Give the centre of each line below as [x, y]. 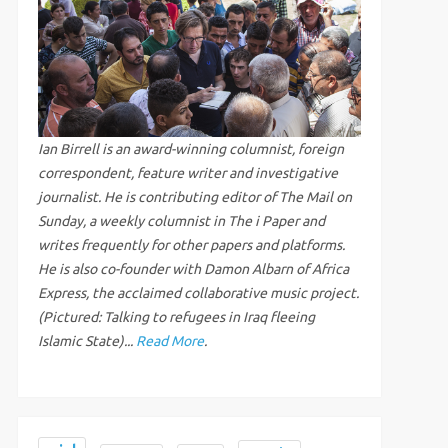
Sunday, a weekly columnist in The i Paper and [181, 221]
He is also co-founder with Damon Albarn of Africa [193, 269]
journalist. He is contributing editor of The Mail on [194, 197]
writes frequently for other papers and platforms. [191, 245]
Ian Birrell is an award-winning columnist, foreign [190, 149]
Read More [169, 341]
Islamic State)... [86, 341]
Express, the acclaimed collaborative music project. [198, 293]
